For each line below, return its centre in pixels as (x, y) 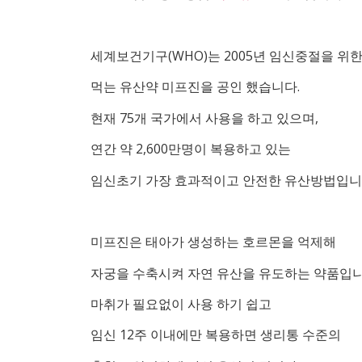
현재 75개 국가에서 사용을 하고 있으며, (204, 118)
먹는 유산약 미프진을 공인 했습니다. (195, 87)
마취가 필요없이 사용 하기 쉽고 (181, 304)
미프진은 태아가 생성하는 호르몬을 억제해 (213, 242)
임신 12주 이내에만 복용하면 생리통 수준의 (216, 335)
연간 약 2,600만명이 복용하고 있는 (191, 149)
